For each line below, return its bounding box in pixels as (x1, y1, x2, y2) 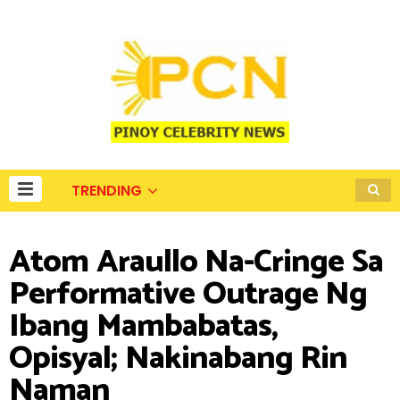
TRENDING (71, 180, 142, 201)
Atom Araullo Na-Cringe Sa (9, 236, 383, 288)
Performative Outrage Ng (9, 268, 367, 321)
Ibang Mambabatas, (9, 300, 278, 353)
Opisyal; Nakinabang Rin (9, 332, 347, 385)
